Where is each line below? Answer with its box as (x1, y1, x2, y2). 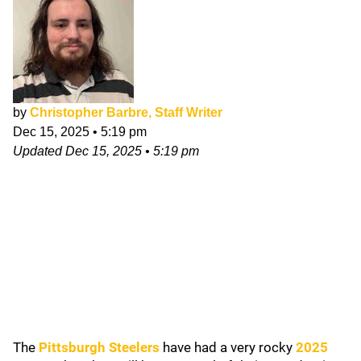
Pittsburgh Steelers (39, 339, 160, 355)
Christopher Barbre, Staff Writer (30, 106, 222, 119)
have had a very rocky (160, 339, 296, 355)
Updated (13, 144, 65, 158)
